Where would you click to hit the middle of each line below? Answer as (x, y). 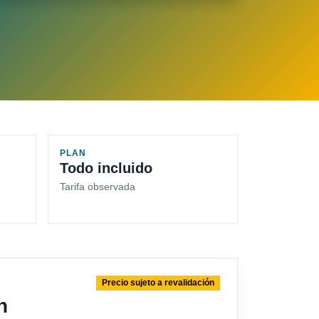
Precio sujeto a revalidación (158, 283)
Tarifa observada (98, 187)
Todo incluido (106, 168)
